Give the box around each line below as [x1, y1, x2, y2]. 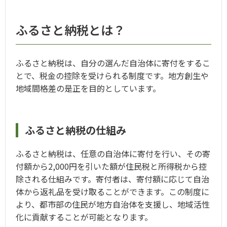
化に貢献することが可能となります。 [16, 210, 153, 223]
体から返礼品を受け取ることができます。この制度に [16, 185, 209, 198]
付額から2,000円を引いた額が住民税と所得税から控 [16, 160, 207, 172]
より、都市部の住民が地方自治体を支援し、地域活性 [16, 198, 210, 210]
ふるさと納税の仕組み [25, 122, 126, 137]
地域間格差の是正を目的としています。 [16, 82, 161, 94]
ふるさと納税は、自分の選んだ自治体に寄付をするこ [16, 56, 210, 69]
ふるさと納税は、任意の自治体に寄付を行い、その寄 [16, 147, 210, 160]
